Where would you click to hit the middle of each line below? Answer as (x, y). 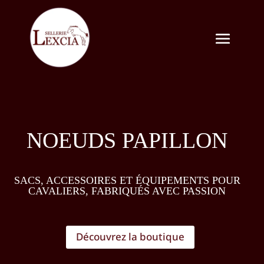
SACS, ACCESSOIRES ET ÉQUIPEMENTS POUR (127, 181)
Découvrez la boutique (130, 237)
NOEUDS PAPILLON (127, 141)
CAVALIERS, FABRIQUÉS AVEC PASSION (127, 191)
